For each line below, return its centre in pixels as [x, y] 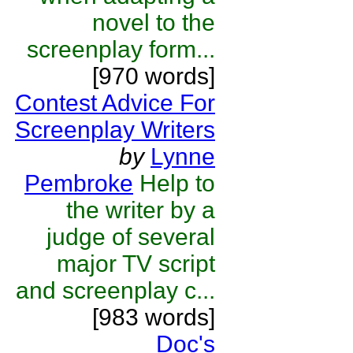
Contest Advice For [115, 103]
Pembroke [79, 183]
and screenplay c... [115, 290]
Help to [177, 183]
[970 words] [154, 76]
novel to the [154, 22]
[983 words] [154, 317]
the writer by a [141, 210]
